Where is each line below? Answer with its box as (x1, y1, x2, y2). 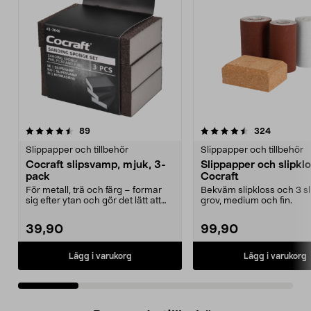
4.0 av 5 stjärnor (236, 126, 301, 135)
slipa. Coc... (26, 207, 74, 217)
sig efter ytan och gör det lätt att (26, 196, 161, 206)
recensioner (90, 126, 137, 135)
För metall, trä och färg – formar (26, 186, 162, 196)
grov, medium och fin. (201, 196, 292, 206)
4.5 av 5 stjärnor (61, 126, 126, 135)
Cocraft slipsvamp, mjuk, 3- (26, 160, 166, 171)
